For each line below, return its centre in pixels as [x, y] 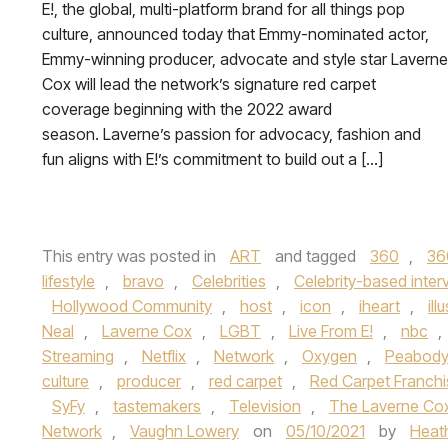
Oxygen [329, 356]
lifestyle [68, 281]
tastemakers [157, 406]
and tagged [315, 256]
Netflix [164, 356]
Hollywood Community [132, 306]
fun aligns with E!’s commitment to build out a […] [212, 159]
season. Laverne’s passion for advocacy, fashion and [231, 134]
